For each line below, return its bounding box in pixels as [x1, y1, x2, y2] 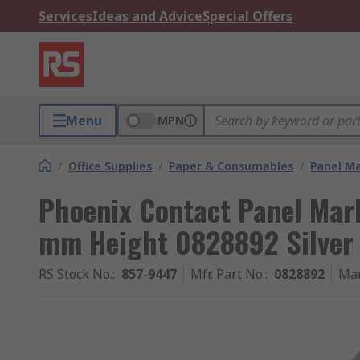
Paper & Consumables [169, 158, 293, 174]
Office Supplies [68, 158, 152, 174]
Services [39, 7, 92, 25]
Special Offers [202, 7, 292, 25]
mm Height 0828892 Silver [39, 220, 354, 263]
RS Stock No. [39, 265, 112, 283]
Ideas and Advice [92, 7, 202, 25]
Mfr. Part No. [190, 265, 265, 283]
